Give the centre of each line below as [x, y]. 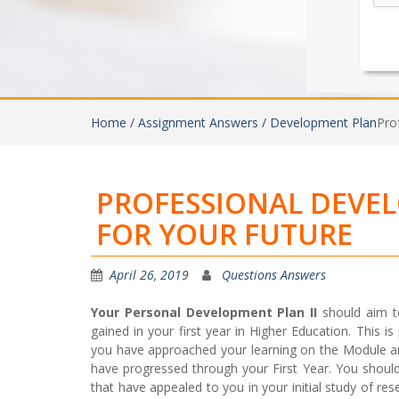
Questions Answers [274, 275]
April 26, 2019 [149, 275]
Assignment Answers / [204, 122]
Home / [114, 122]
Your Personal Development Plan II [204, 312]
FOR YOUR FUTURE [224, 234]
